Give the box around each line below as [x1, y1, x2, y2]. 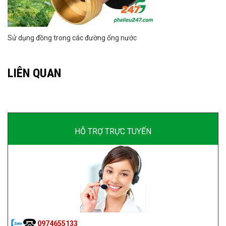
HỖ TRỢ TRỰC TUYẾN [75, 127, 151, 137]
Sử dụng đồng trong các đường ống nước [8, 34, 137, 42]
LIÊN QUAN [8, 66, 61, 81]
